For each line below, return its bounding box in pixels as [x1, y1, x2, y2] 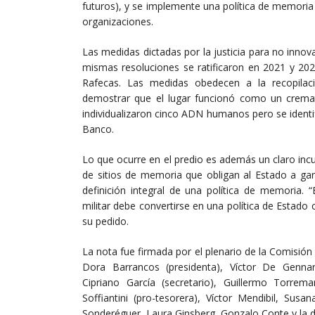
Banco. [82, 122, 114, 136]
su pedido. [82, 214, 129, 228]
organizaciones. [82, 14, 153, 28]
